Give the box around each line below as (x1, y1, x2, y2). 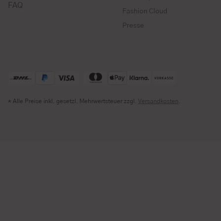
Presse (122, 22, 144, 29)
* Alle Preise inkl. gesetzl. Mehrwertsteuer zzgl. (7, 98, 138, 104)
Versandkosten (138, 98, 179, 104)
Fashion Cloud (122, 7, 167, 15)
